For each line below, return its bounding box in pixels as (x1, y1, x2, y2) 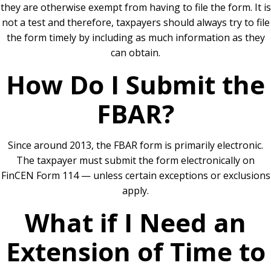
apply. (122, 184, 149, 197)
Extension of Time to (5, 234, 266, 269)
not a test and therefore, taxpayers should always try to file (1, 16, 270, 29)
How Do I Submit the (6, 67, 265, 102)
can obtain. (111, 46, 160, 59)
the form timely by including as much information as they (6, 31, 265, 44)
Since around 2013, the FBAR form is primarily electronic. (8, 139, 263, 152)
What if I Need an (25, 205, 246, 240)
